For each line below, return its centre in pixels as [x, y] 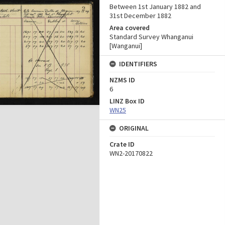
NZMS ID [122, 80]
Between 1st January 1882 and [155, 7]
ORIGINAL [134, 128]
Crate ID [122, 144]
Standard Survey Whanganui [151, 37]
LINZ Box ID [127, 101]
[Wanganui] [126, 46]
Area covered [130, 28]
